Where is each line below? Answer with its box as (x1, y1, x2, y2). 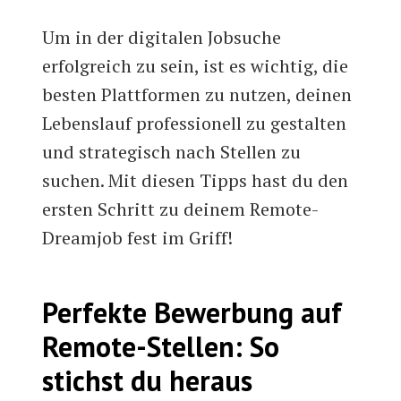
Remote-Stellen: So (42, 328, 280, 366)
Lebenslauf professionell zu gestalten (42, 111, 347, 136)
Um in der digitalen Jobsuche (42, 25, 282, 50)
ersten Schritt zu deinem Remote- (42, 197, 320, 222)
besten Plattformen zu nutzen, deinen (42, 82, 353, 107)
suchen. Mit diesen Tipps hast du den (42, 168, 349, 193)
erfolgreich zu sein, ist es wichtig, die (42, 54, 349, 79)
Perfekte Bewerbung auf (42, 294, 343, 332)
